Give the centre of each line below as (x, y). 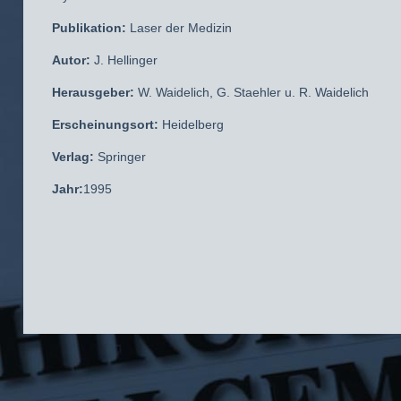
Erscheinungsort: (107, 124)
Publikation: (89, 28)
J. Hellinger (124, 60)
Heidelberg (193, 124)
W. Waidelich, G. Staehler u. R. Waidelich (252, 92)
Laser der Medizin (179, 28)
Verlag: (73, 157)
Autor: (71, 60)
